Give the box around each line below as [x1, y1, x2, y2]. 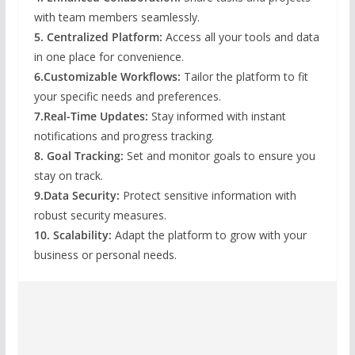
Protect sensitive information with [119, 187, 296, 203]
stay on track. [33, 167, 103, 183]
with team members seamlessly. [33, 9, 200, 25]
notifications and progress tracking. [33, 128, 214, 143]
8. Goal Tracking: [33, 147, 124, 163]
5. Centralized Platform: [33, 29, 162, 44]
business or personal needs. [33, 246, 177, 262]
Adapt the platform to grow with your [111, 227, 307, 242]
